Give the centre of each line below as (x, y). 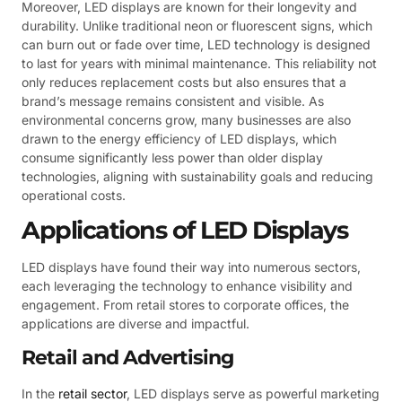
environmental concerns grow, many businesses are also (186, 119)
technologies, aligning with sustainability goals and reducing (197, 176)
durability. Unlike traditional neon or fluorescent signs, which (197, 25)
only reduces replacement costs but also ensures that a (184, 82)
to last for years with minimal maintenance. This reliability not (199, 63)
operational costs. (74, 195)
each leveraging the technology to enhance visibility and (187, 286)
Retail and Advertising (127, 357)
